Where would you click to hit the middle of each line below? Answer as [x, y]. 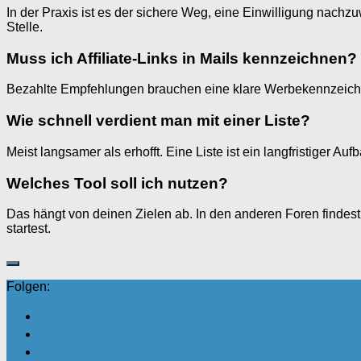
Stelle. [25, 27]
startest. [29, 229]
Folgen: [28, 287]
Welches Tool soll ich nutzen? [117, 183]
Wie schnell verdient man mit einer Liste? [158, 121]
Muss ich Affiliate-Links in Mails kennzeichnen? [182, 58]
